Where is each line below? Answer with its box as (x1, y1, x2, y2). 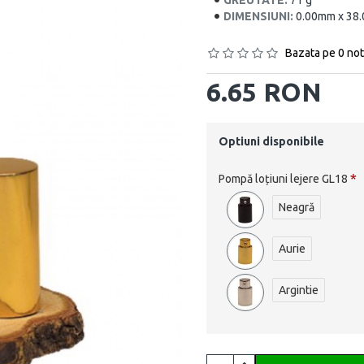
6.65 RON (206, 77, 322, 106)
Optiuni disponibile (219, 135, 324, 148)
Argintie (279, 284, 318, 297)
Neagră (279, 201, 314, 214)
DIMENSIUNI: (223, 10, 293, 23)
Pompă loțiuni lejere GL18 (219, 172, 348, 185)
